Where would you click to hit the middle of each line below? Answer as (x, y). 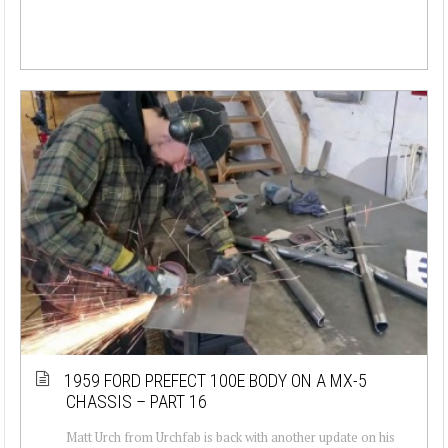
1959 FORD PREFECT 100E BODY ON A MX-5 (215, 380)
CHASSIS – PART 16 (136, 401)
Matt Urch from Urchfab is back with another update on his (230, 436)
